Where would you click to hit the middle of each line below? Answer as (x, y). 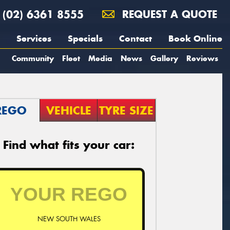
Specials (85, 39)
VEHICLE (69, 110)
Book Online (195, 39)
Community (33, 58)
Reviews (202, 58)
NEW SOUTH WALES (69, 219)
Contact (136, 39)
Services (34, 39)
